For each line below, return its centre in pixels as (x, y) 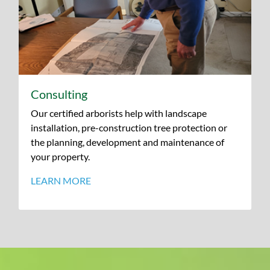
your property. (60, 157)
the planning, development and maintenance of (127, 142)
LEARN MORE (61, 181)
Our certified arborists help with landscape (119, 113)
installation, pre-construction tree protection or (129, 128)
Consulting (59, 94)
